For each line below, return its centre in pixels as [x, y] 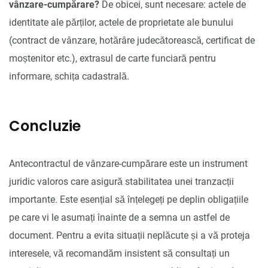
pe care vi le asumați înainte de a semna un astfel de [119, 217]
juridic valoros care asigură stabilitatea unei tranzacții [121, 181]
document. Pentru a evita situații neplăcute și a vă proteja [130, 235]
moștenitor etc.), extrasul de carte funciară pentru [112, 58]
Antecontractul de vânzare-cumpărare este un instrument [128, 163]
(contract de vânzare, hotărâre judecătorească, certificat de [132, 40]
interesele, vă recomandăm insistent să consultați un [119, 253]
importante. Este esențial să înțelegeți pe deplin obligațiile [129, 199]
